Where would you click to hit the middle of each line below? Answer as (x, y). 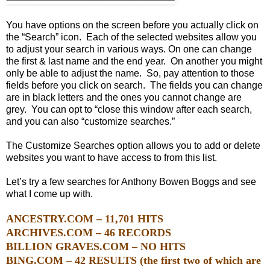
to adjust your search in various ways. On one (103, 49)
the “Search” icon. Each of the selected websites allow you (131, 37)
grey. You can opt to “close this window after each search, (129, 110)
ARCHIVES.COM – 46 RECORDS (89, 233)
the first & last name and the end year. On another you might (134, 61)
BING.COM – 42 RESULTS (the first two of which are (133, 261)
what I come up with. (52, 194)
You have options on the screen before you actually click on (132, 25)
